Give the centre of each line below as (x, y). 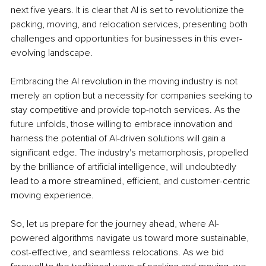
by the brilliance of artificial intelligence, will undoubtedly (125, 167)
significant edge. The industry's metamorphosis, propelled (131, 153)
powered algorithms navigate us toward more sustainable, (131, 238)
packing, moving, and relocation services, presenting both (130, 25)
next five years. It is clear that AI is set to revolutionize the (129, 10)
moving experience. (52, 196)
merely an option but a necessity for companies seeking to (133, 96)
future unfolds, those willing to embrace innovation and (123, 124)
